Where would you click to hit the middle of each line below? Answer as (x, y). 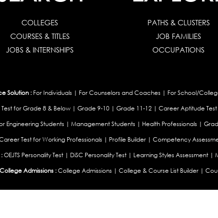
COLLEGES (40, 22)
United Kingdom (24, 211)
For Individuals (53, 93)
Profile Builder (127, 139)
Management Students (103, 124)
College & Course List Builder (158, 171)
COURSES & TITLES (40, 36)
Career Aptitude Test (188, 108)
